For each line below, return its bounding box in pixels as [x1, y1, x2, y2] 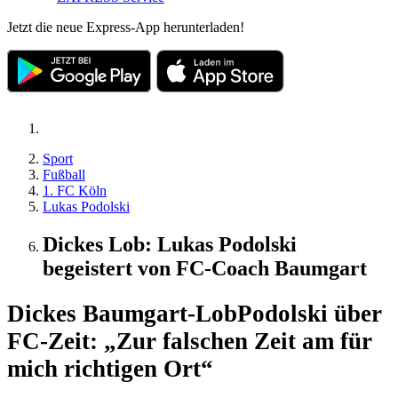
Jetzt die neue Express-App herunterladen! [7, 19, 244, 35]
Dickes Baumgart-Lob [7, 300, 237, 328]
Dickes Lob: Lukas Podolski [43, 232, 297, 256]
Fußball [43, 166, 85, 182]
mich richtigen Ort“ [7, 355, 213, 383]
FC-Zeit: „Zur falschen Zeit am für [7, 328, 372, 355]
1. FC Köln [43, 182, 107, 198]
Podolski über [237, 300, 382, 328]
